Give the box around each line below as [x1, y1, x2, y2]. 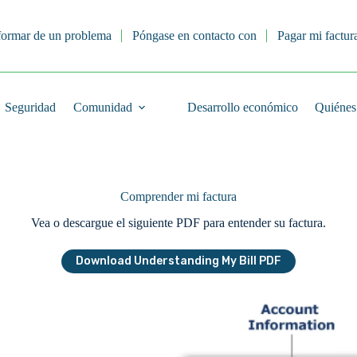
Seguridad [5, 100, 57, 114]
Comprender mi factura [120, 190, 237, 203]
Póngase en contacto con [131, 28, 257, 42]
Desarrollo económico [186, 100, 298, 114]
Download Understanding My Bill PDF [76, 253, 281, 268]
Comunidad [73, 100, 132, 114]
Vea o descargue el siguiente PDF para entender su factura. [31, 215, 326, 229]
